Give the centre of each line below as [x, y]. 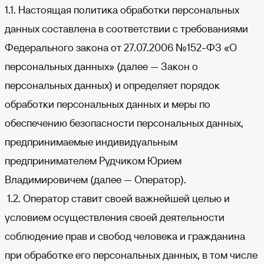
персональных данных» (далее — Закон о [101, 66]
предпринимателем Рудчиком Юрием [93, 161]
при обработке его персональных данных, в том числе [131, 255]
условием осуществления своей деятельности [115, 217]
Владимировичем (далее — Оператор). [95, 179]
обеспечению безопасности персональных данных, [124, 123]
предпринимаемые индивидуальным [91, 142]
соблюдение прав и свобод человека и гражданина [125, 236]
